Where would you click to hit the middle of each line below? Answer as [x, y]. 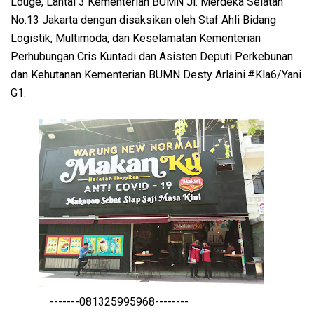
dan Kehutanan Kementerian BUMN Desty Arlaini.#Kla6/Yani [156, 74]
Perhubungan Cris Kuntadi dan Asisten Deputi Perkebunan [152, 56]
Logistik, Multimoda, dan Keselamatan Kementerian [136, 38]
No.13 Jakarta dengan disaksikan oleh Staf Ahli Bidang [143, 20]
